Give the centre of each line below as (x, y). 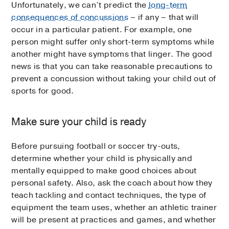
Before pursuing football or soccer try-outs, (96, 146)
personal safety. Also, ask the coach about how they (112, 183)
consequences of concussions (70, 18)
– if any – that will (164, 18)
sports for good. (44, 91)
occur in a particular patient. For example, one (102, 30)
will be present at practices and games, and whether (114, 220)
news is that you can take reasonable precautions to (112, 67)
